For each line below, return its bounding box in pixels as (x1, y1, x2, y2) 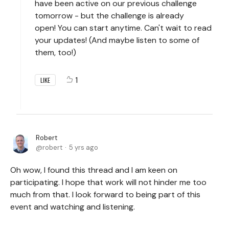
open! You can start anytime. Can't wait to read (35, 22, 212, 33)
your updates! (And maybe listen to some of (35, 35, 199, 45)
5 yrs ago (69, 143, 98, 152)
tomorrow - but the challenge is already (35, 10, 184, 21)
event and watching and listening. (10, 201, 135, 212)
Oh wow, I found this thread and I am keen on (10, 165, 177, 175)
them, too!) (35, 47, 76, 58)
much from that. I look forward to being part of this (10, 189, 200, 200)
